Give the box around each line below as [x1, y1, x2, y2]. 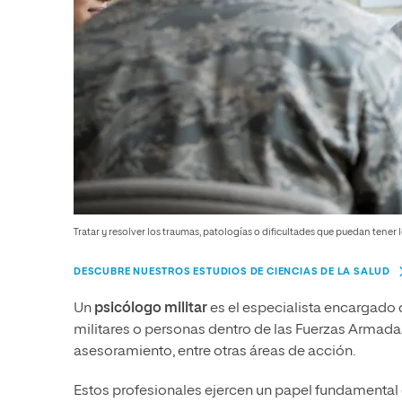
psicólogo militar [94, 301, 210, 317]
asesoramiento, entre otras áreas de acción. [74, 345, 355, 360]
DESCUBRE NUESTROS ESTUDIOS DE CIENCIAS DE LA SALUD [74, 267, 390, 277]
